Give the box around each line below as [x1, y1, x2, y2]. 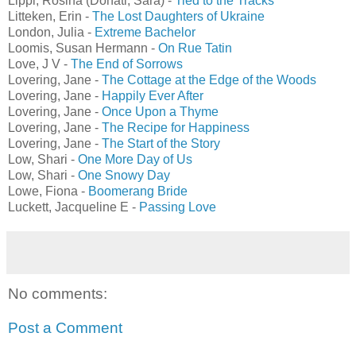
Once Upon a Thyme [102, 104, 219, 118]
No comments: [8, 284, 107, 302]
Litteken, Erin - [8, 9, 92, 23]
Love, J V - [8, 56, 71, 71]
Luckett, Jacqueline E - [8, 199, 139, 214]
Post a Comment [8, 319, 122, 337]
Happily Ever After [102, 88, 203, 103]
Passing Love [139, 199, 219, 214]
